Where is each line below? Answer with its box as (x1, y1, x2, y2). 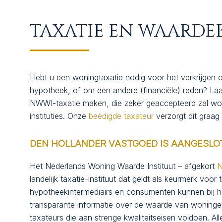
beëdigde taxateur (89, 111, 156, 121)
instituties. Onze (30, 111, 89, 121)
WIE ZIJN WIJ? (55, 39, 163, 58)
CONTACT (55, 68, 131, 87)
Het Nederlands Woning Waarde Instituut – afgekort (30, 161, 217, 171)
